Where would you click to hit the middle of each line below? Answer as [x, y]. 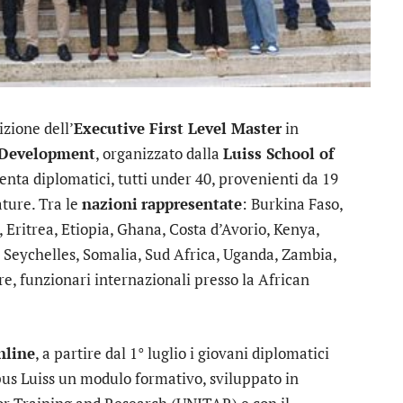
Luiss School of [278, 153]
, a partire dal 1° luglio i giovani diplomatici [182, 354]
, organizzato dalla [159, 153]
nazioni [110, 204]
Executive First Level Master [178, 128]
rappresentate [192, 204]
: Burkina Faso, [292, 204]
